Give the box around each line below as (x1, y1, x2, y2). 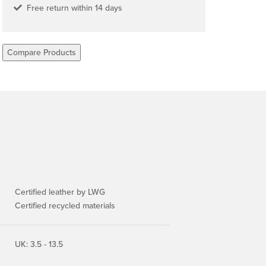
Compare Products (7, 47, 76, 58)
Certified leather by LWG (15, 187, 105, 197)
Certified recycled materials (15, 201, 115, 211)
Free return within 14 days (22, 3, 122, 13)
